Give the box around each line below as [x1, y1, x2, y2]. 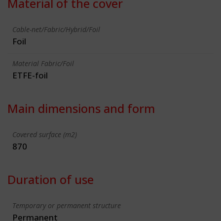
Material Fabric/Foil [12, 58, 74, 68]
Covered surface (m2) [12, 129, 77, 139]
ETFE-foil [12, 69, 48, 81]
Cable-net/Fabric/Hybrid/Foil [12, 24, 100, 34]
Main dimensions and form [7, 100, 155, 116]
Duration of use [7, 171, 94, 187]
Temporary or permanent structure [12, 200, 121, 210]
